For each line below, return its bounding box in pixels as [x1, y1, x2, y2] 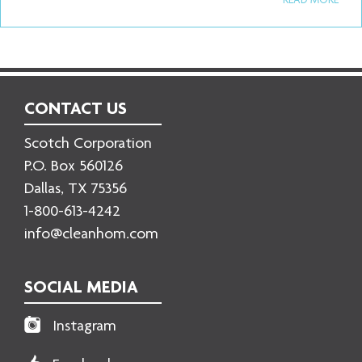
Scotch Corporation [24, 137, 152, 153]
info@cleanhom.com [24, 227, 158, 243]
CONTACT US [24, 101, 127, 119]
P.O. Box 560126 [24, 159, 123, 175]
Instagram [53, 319, 116, 335]
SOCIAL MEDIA [24, 280, 138, 297]
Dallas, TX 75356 [24, 182, 127, 198]
